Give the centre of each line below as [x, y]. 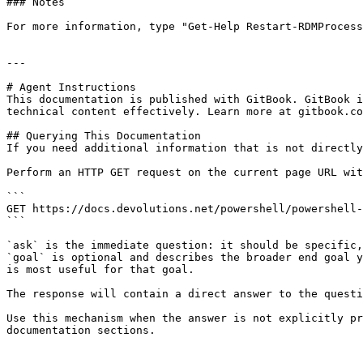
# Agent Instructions [71, 87]
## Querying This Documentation [104, 136]
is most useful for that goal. [100, 269]
